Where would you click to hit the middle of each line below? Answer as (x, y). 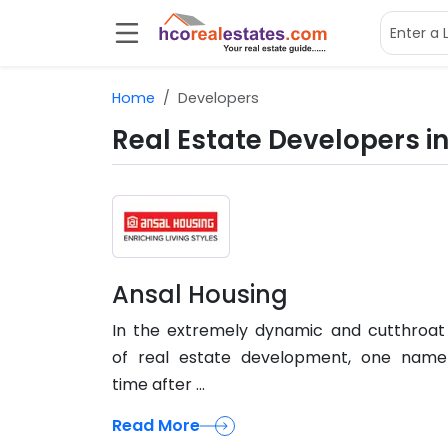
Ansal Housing (200, 295)
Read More (156, 426)
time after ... (158, 385)
